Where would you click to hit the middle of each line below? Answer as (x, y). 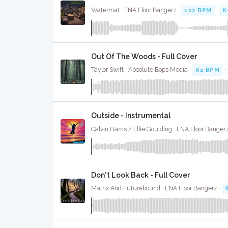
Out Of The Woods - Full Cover (144, 56)
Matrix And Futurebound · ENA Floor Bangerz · (156, 189)
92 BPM (208, 70)
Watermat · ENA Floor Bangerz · (136, 10)
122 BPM (198, 10)
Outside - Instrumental (131, 116)
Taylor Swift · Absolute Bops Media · (142, 70)
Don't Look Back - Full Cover (141, 175)
